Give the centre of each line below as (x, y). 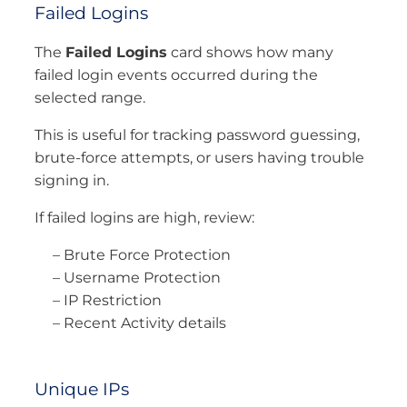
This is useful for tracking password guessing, (197, 134)
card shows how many (250, 52)
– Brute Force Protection (142, 254)
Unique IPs (82, 388)
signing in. (72, 180)
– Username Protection (137, 277)
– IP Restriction (107, 300)
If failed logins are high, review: (144, 217)
